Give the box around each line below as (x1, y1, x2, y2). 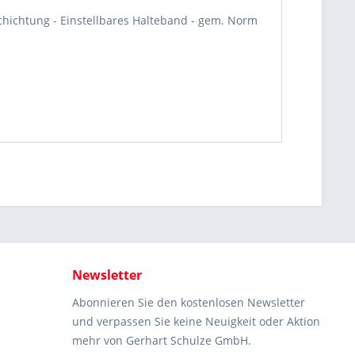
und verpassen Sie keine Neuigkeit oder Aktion (72, 314, 320, 329)
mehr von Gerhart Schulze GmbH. (72, 333, 251, 348)
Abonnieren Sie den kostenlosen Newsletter (72, 295, 305, 310)
